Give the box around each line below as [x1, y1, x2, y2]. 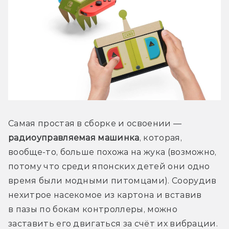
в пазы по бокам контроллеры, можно [8, 204, 177, 214]
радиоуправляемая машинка [8, 132, 140, 143]
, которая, [139, 132, 182, 143]
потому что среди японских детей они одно [8, 161, 210, 171]
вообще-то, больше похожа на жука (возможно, [8, 147, 217, 157]
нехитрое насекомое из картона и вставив [8, 190, 202, 200]
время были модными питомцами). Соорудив [8, 175, 217, 186]
